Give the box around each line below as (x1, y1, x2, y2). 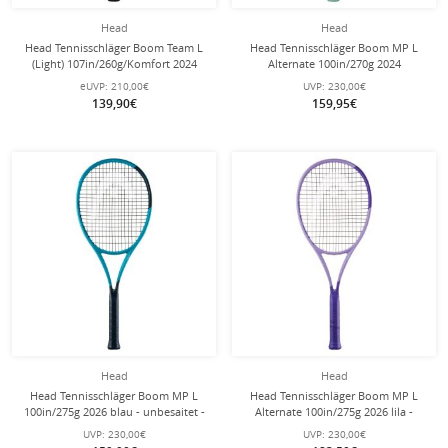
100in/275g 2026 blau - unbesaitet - (23, 404, 205, 419)
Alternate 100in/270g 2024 (267, 56, 401, 71)
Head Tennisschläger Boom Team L (25, 40, 203, 55)
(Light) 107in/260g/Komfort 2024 (31, 56, 197, 71)
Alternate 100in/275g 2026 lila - (255, 404, 413, 419)
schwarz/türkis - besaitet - (48, 72, 180, 87)
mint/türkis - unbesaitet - (269, 72, 399, 87)
